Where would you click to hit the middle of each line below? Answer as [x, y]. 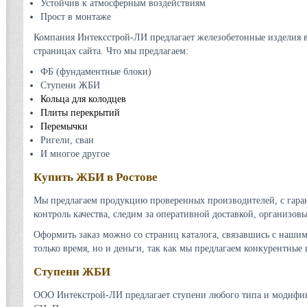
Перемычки [64, 126]
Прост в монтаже [76, 17]
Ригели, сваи [67, 140]
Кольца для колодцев [83, 99]
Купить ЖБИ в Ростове [96, 177]
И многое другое [75, 154]
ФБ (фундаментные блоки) [96, 72]
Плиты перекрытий [80, 113]
